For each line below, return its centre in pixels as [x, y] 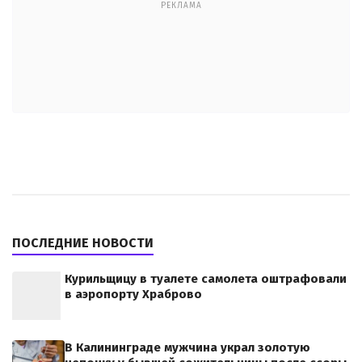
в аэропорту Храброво [133, 294]
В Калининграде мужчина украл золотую [187, 347]
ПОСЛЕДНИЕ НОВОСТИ [83, 242]
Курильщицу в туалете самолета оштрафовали [206, 278]
